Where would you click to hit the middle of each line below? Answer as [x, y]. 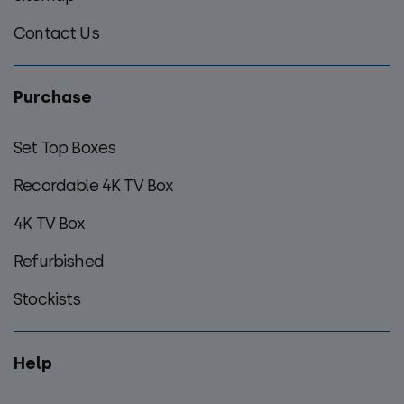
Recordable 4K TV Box [94, 185]
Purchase [53, 97]
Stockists [47, 299]
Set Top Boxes [65, 147]
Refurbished [59, 261]
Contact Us [56, 33]
